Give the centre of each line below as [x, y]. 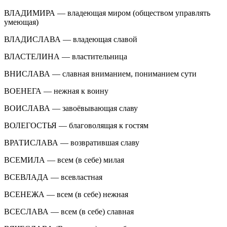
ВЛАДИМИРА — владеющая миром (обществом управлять [107, 13]
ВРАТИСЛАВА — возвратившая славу [72, 142]
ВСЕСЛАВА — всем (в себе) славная [69, 211]
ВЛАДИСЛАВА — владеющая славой [71, 39]
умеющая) [21, 22]
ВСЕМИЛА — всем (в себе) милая [64, 160]
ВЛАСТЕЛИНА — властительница [66, 56]
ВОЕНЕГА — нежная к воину [56, 91]
